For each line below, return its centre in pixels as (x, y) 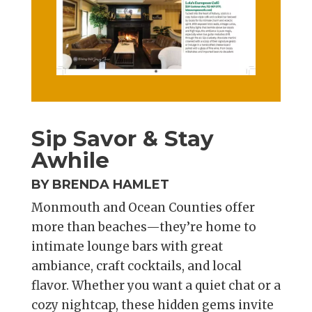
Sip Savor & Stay (122, 138)
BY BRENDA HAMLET (100, 184)
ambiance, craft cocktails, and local (136, 266)
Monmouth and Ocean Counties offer (143, 207)
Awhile (70, 160)
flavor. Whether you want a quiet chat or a (156, 285)
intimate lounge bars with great (127, 246)
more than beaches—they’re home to (143, 227)
